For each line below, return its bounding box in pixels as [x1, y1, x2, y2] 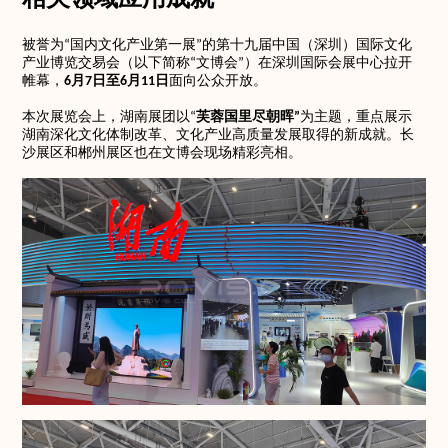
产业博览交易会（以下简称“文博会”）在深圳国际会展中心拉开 [22, 56, 413, 71]
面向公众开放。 [169, 74, 268, 89]
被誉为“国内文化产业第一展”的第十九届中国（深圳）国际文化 [22, 38, 413, 53]
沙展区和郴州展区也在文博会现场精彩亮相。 [22, 146, 303, 161]
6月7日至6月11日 [64, 74, 170, 89]
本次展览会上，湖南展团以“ [22, 110, 197, 125]
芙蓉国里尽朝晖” [196, 110, 301, 125]
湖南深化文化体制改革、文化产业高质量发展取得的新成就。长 [22, 128, 415, 143]
